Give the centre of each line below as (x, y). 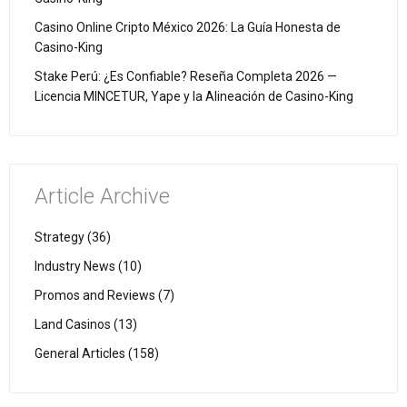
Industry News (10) (88, 266)
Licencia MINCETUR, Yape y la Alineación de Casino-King (194, 96)
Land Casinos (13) (86, 324)
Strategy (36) (73, 237)
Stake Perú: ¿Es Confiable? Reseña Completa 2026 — (186, 76)
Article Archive (102, 196)
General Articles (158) (97, 353)
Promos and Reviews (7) (104, 295)
